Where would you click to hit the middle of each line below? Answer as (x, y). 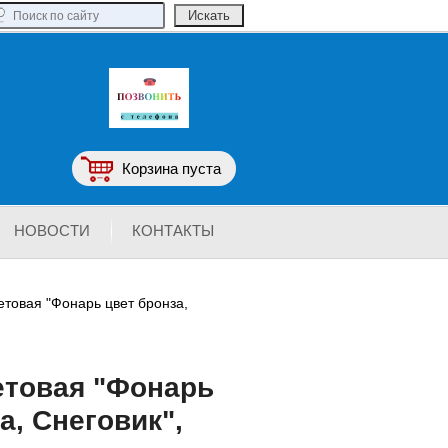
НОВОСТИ (52, 230)
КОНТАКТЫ (173, 230)
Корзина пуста (171, 168)
